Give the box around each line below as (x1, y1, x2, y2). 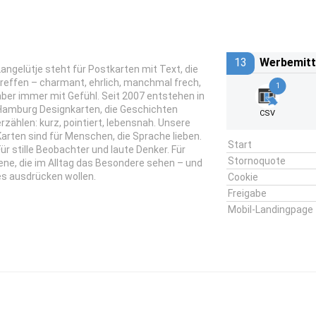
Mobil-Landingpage (227, 204, 313, 215)
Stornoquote (227, 155, 286, 166)
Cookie (227, 171, 258, 183)
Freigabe (227, 188, 267, 199)
